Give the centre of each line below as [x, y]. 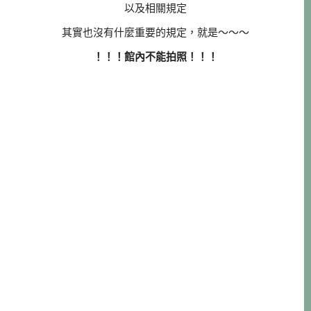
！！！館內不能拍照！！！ [155, 56]
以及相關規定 [155, 8]
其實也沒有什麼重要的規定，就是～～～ [155, 32]
